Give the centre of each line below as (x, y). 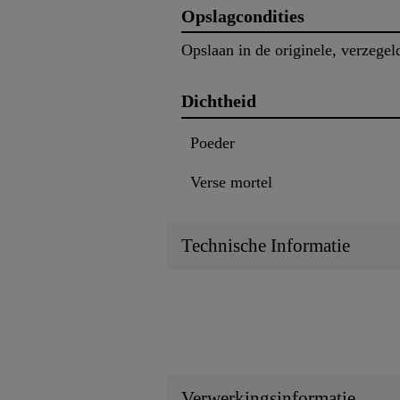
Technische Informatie (266, 246)
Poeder (212, 143)
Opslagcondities (243, 16)
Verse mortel (231, 183)
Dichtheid (219, 101)
